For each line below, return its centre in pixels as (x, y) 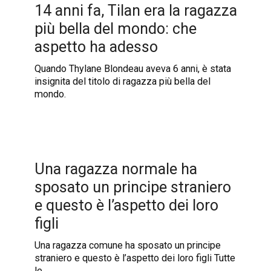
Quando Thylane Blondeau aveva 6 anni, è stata (132, 68)
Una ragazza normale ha (116, 169)
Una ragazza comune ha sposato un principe (127, 245)
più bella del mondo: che (115, 28)
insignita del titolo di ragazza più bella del (122, 81)
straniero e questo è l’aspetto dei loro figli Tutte (135, 258)
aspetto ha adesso (96, 47)
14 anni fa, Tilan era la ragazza (135, 10)
